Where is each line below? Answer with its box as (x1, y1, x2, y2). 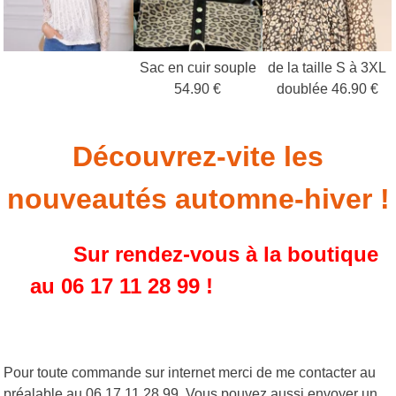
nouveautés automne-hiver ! (6, 183, 390, 216)
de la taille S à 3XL (268, 60, 387, 76)
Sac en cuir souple (139, 60, 256, 76)
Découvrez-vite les (72, 141, 324, 173)
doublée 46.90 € (276, 81, 378, 97)
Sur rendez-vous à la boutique (30, 242, 379, 267)
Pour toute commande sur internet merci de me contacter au (4, 365, 377, 381)
